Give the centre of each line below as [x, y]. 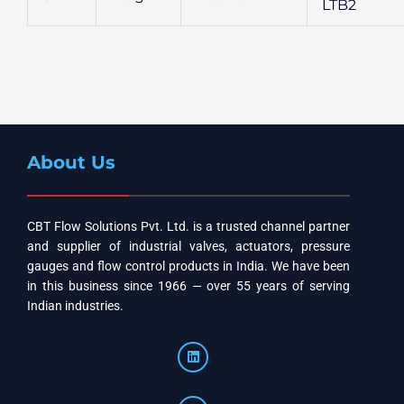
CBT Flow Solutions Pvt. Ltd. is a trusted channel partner [188, 227]
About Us [71, 163]
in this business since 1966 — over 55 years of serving [188, 286]
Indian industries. [75, 306]
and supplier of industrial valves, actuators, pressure [188, 247]
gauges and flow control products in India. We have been [188, 266]
